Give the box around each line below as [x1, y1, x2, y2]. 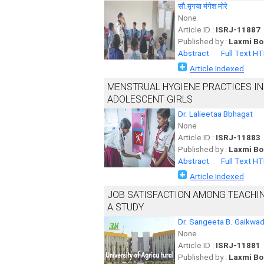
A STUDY [107, 202, 144, 213]
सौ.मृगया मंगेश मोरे [178, 2, 227, 11]
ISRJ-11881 [216, 241, 260, 250]
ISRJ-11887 [216, 25, 260, 34]
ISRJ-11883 [216, 133, 260, 142]
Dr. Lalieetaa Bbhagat [178, 110, 253, 118]
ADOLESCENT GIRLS [107, 94, 193, 105]
